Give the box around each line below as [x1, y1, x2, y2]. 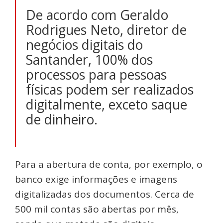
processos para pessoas [26, 65, 167, 84]
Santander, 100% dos [26, 50, 153, 69]
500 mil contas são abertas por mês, [15, 202, 179, 216]
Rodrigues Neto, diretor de [26, 20, 187, 39]
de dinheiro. [26, 110, 98, 128]
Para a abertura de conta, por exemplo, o [15, 157, 203, 171]
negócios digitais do [26, 35, 143, 54]
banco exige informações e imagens [15, 172, 177, 186]
